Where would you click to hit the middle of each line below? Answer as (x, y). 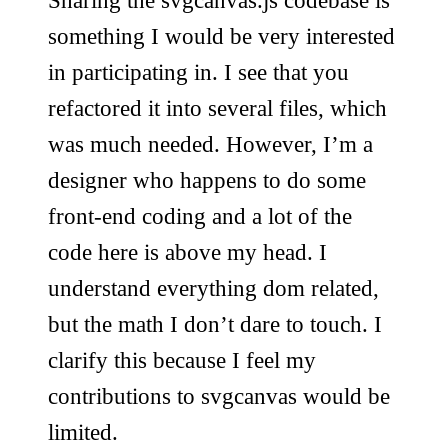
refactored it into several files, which (217, 108)
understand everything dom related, (213, 288)
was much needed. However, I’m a (210, 144)
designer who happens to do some (207, 180)
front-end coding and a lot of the (200, 216)
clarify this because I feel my (182, 360)
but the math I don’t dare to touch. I (215, 324)
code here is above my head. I (187, 252)
